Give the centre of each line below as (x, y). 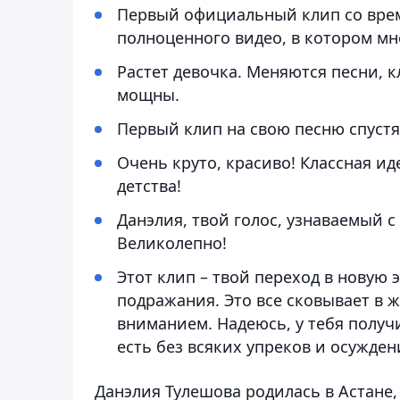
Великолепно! (172, 242)
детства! (149, 185)
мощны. (148, 94)
